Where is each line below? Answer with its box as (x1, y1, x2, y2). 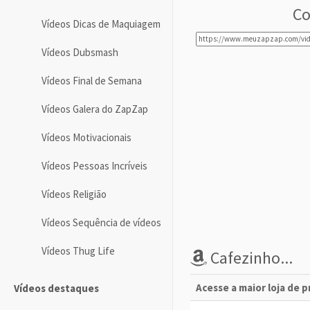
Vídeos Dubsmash (42, 45, 118, 59)
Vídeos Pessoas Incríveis (42, 158, 147, 172)
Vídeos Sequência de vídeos (42, 215, 161, 229)
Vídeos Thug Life (42, 244, 115, 257)
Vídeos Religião (42, 187, 107, 201)
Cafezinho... (207, 247, 293, 268)
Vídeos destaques (14, 281, 99, 295)
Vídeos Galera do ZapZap (42, 102, 148, 116)
